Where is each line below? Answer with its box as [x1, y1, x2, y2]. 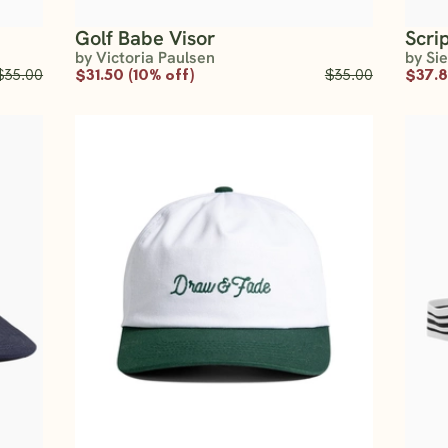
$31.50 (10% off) [75, 65, 195, 85]
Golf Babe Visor [75, 25, 216, 52]
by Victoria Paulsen [75, 47, 216, 69]
